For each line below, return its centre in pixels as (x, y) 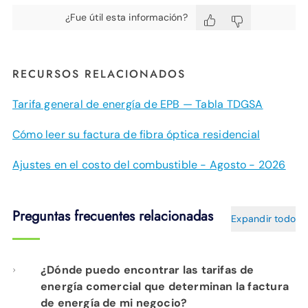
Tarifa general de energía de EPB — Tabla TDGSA (138, 104)
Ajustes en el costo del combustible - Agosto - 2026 (149, 164)
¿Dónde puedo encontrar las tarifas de (147, 269)
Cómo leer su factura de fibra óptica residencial (136, 134)
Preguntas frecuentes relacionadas (113, 216)
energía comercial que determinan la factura (164, 286)
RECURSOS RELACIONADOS (99, 74)
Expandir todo (263, 218)
